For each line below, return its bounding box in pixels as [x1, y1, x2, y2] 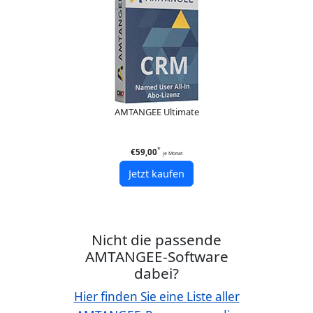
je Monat [162, 150, 183, 156]
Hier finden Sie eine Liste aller [73, 289, 240, 305]
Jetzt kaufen [129, 167, 184, 181]
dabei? [134, 263, 179, 284]
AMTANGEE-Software [85, 247, 228, 267]
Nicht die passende [92, 230, 221, 250]
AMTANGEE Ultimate [114, 105, 199, 119]
